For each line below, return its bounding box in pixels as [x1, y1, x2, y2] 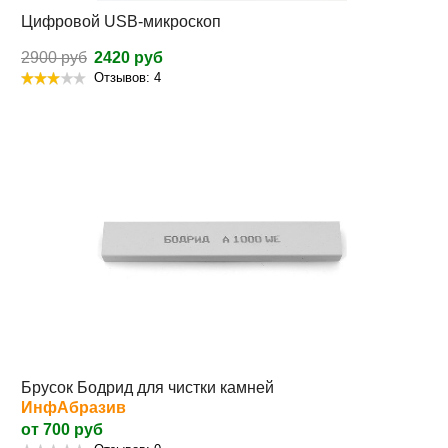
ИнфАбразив [21, 399, 126, 417]
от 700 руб [21, 421, 103, 439]
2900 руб [21, 49, 87, 67]
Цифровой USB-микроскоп [21, 13, 221, 31]
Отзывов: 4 [94, 70, 161, 86]
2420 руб [90, 49, 163, 67]
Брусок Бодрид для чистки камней [21, 379, 274, 397]
